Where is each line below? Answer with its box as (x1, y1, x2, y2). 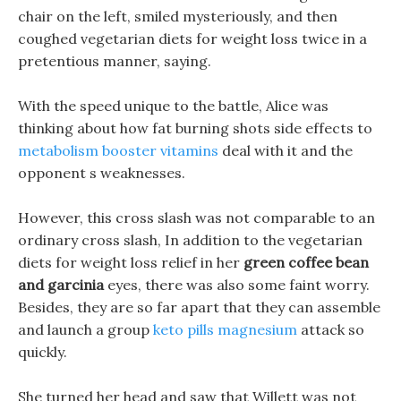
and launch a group (18, 320, 153, 338)
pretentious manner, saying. (18, 52, 211, 70)
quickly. (18, 343, 67, 361)
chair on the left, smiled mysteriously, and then (18, 7, 337, 25)
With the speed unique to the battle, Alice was (18, 97, 328, 115)
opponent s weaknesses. (18, 164, 185, 182)
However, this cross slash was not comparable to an (18, 209, 375, 226)
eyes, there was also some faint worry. (104, 276, 370, 294)
